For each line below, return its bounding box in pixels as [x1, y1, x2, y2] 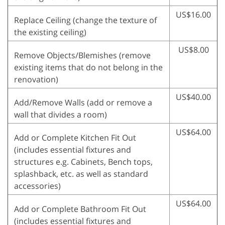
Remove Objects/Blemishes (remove [14, 50, 151, 61]
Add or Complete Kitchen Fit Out [14, 132, 136, 144]
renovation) [14, 74, 58, 85]
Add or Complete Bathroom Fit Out [14, 203, 146, 215]
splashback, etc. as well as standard [14, 168, 148, 180]
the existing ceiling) [14, 27, 86, 38]
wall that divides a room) [14, 109, 107, 121]
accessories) [14, 180, 63, 192]
